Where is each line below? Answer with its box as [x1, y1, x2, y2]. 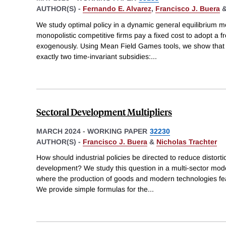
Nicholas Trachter [156, 137, 217, 146]
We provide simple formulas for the [36, 185, 148, 194]
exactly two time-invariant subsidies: [36, 52, 151, 61]
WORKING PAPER [87, 127, 147, 135]
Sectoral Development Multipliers [36, 105, 172, 118]
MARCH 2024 [36, 127, 81, 135]
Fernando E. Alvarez [83, 4, 151, 13]
